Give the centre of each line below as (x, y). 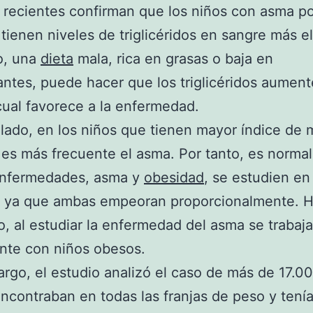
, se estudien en (257, 177)
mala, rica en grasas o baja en (173, 59)
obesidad (174, 177)
